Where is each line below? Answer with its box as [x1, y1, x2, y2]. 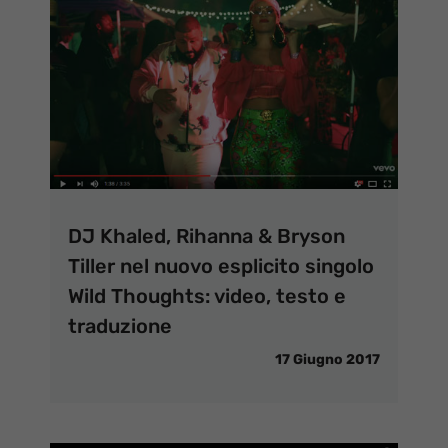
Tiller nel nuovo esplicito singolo [68, 253, 374, 278]
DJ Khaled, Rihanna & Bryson [68, 223, 345, 248]
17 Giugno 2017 [275, 350, 380, 368]
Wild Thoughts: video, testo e [68, 283, 346, 308]
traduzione [68, 313, 172, 338]
